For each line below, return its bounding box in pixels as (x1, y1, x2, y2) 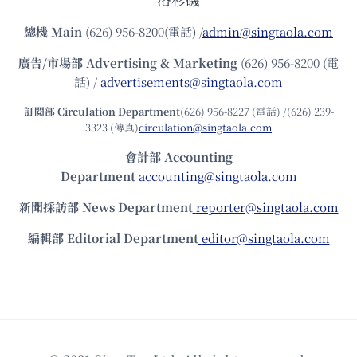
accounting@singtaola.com (138, 167, 297, 185)
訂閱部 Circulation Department (23, 104, 180, 120)
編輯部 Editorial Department (27, 229, 198, 247)
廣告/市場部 (18, 54, 83, 72)
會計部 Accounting (124, 148, 233, 166)
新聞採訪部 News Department (18, 198, 193, 216)
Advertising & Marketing (86, 54, 237, 72)
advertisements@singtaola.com (100, 73, 283, 91)
